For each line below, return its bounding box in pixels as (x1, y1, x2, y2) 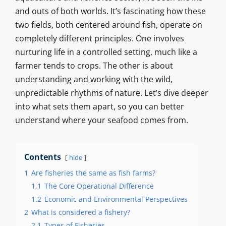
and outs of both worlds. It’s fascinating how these (15, 6, 206, 17)
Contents (24, 151, 61, 163)
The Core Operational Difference (44, 181, 154, 191)
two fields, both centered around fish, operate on (15, 19, 202, 31)
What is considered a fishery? (31, 207, 130, 217)
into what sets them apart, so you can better (15, 101, 184, 112)
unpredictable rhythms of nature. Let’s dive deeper (15, 87, 208, 99)
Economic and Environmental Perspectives (44, 194, 188, 204)
